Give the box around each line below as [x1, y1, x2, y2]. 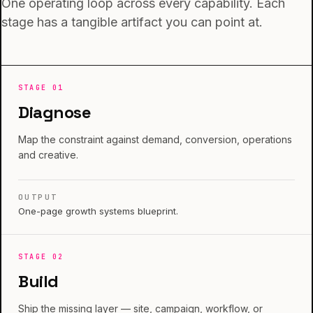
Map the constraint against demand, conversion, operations [18, 133, 292, 145]
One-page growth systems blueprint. [18, 205, 178, 217]
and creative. [18, 149, 78, 161]
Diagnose [18, 101, 92, 123]
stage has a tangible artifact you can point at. [1, 15, 263, 29]
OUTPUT [18, 192, 58, 202]
